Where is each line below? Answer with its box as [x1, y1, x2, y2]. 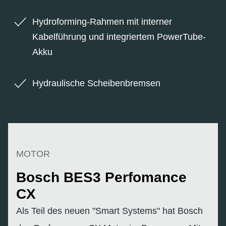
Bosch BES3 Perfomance [16, 169, 187, 185]
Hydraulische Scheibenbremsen [32, 78, 160, 88]
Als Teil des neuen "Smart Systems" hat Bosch [16, 205, 203, 216]
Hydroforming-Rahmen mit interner [32, 16, 172, 27]
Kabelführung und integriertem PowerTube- [32, 31, 206, 42]
